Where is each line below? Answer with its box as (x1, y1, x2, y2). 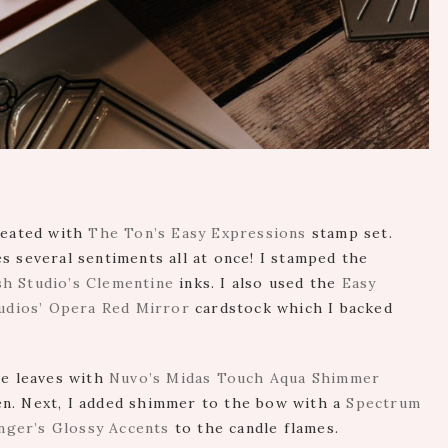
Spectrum (346, 394, 422, 413)
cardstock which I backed (189, 299, 393, 318)
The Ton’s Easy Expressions (88, 224, 307, 243)
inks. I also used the (174, 274, 342, 293)
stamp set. (306, 224, 393, 243)
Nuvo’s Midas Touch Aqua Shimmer (109, 369, 381, 388)
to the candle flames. (169, 419, 340, 438)
